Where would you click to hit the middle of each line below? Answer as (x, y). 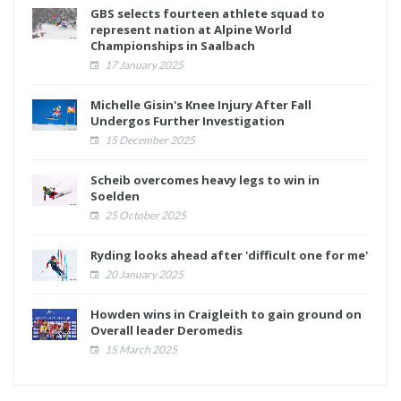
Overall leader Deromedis (166, 331)
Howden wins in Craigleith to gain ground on (226, 315)
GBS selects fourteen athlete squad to (208, 14)
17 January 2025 (143, 65)
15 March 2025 (140, 350)
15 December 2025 (149, 141)
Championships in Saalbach (173, 46)
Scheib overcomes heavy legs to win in (205, 180)
